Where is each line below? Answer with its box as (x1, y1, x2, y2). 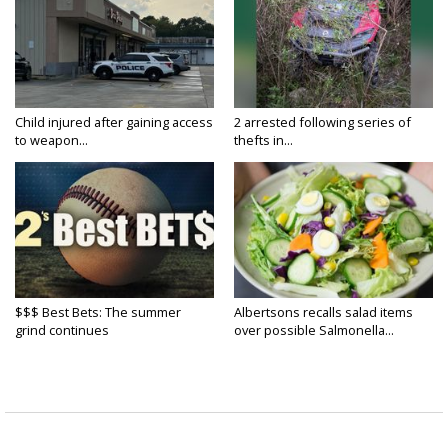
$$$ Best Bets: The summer (15, 303, 181, 322)
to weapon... (15, 131, 88, 150)
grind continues (15, 321, 109, 340)
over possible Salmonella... (234, 321, 394, 340)
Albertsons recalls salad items (234, 303, 413, 322)
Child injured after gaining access (15, 113, 213, 132)
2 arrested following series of (234, 113, 411, 132)
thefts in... (234, 131, 293, 150)
